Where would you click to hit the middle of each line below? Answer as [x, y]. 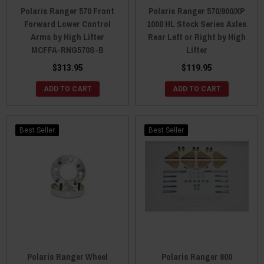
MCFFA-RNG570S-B [67, 49]
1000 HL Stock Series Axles [197, 24]
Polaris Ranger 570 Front [67, 11]
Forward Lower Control [67, 24]
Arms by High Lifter [67, 37]
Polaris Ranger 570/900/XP [197, 11]
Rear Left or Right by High [197, 37]
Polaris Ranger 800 [197, 256]
